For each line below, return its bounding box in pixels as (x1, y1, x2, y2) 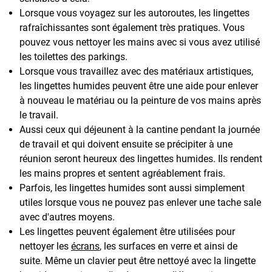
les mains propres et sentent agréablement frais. (19, 168, 225, 180)
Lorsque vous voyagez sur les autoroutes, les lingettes (19, 7, 250, 19)
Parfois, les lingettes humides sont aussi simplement (19, 182, 245, 194)
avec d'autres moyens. (19, 211, 115, 223)
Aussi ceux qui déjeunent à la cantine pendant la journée (19, 124, 260, 136)
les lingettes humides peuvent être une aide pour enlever (19, 80, 258, 92)
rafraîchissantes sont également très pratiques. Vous (19, 22, 245, 34)
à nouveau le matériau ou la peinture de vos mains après (19, 95, 261, 107)
